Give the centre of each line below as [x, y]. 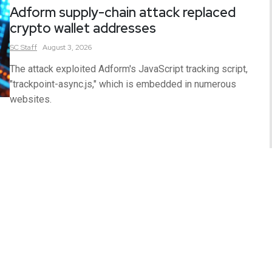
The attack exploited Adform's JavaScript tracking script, [129, 69]
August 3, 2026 [67, 47]
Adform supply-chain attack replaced [123, 12]
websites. [31, 99]
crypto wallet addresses [83, 28]
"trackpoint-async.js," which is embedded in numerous [123, 84]
